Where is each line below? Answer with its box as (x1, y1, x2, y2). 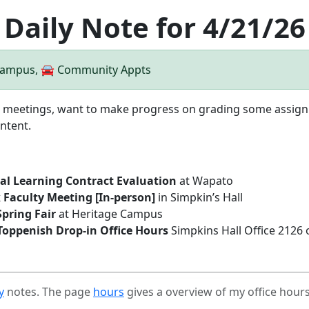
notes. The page (4, 284, 93, 299)
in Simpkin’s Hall (155, 190, 243, 205)
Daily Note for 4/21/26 (3, 8, 306, 46)
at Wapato (177, 173, 233, 188)
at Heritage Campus (56, 206, 163, 221)
